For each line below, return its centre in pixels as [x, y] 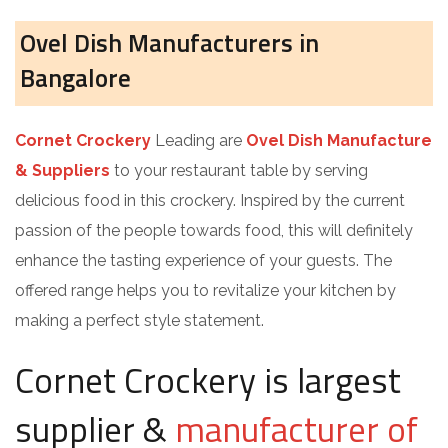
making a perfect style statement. [139, 320]
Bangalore [75, 78]
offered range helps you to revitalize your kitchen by [205, 290]
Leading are [198, 140]
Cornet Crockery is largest [208, 380]
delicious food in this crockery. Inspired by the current [210, 200]
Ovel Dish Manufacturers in [169, 43]
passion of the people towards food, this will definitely [214, 230]
